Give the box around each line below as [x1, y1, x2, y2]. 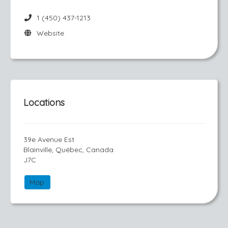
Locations [23, 97, 65, 108]
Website [32, 28, 64, 38]
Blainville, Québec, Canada [23, 145, 113, 154]
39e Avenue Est [23, 135, 74, 144]
